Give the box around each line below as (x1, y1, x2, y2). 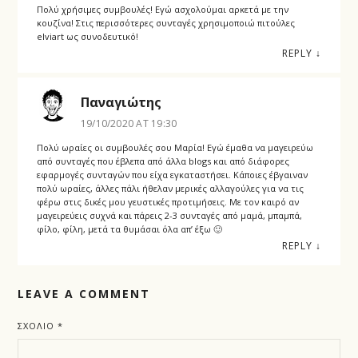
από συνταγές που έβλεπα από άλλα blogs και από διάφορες (36, 154, 289, 167)
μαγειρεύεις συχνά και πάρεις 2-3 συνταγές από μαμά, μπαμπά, (36, 209, 302, 221)
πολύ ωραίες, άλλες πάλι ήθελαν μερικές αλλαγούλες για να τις (36, 181, 304, 194)
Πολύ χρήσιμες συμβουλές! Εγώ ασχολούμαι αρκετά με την (36, 3, 288, 16)
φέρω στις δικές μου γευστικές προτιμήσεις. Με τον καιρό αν (36, 195, 299, 208)
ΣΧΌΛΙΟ (18, 319, 58, 332)
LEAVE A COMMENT (18, 285, 151, 301)
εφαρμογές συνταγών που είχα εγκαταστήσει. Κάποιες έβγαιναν (36, 168, 308, 181)
